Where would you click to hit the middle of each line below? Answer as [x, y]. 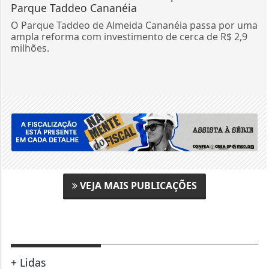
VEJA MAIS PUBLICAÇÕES [137, 185]
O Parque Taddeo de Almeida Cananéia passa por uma [134, 25]
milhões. [30, 48]
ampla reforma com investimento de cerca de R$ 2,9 [129, 36]
